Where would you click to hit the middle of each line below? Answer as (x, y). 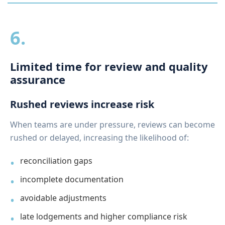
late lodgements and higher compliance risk (104, 216)
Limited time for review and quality (109, 66)
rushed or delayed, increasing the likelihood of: (99, 137)
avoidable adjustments (63, 198)
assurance (38, 79)
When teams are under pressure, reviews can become (113, 124)
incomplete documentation (72, 179)
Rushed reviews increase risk (82, 104)
